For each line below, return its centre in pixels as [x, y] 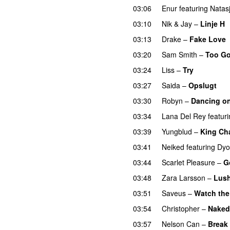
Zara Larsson [184, 177]
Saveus [174, 193]
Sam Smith [179, 54]
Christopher [181, 208]
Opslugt [203, 85]
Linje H [213, 23]
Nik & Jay [177, 23]
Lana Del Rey [184, 116]
